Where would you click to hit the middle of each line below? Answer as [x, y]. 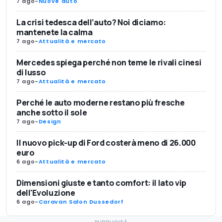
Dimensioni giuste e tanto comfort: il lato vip [101, 183]
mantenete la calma [55, 32]
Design [50, 121]
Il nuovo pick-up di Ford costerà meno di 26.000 [106, 142]
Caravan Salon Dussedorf [81, 201]
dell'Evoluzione [46, 193]
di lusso [31, 72]
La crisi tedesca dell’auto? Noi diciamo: [91, 22]
